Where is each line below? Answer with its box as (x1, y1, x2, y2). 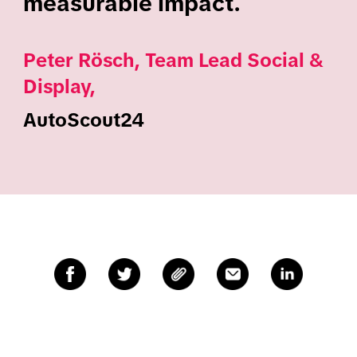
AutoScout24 (22, 109, 144, 131)
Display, (22, 75, 96, 97)
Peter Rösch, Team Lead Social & (22, 49, 324, 71)
